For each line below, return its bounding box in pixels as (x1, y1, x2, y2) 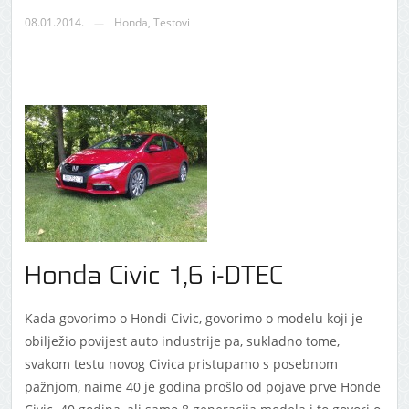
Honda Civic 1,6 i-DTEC (24, 264, 283, 290)
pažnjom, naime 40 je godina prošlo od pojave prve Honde (24, 378, 381, 396)
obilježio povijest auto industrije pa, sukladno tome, (24, 332, 340, 351)
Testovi (152, 15, 190, 31)
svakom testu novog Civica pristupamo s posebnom (24, 355, 338, 373)
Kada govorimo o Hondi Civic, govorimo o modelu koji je (24, 309, 362, 328)
